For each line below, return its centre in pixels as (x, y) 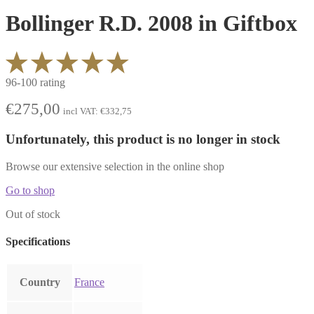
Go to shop (30, 190)
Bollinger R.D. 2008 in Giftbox (151, 23)
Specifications (38, 241)
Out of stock (33, 214)
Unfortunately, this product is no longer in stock (143, 139)
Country (40, 282)
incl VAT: (82, 111)
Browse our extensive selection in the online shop (115, 166)
